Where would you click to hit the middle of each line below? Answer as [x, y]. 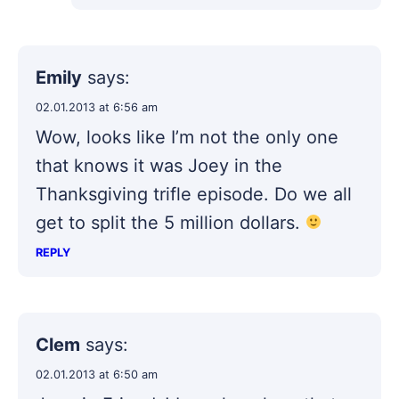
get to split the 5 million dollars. [171, 223]
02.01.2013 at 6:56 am [97, 108]
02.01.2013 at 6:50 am [97, 375]
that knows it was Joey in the [159, 166]
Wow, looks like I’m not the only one [187, 138]
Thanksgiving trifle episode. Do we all [194, 195]
